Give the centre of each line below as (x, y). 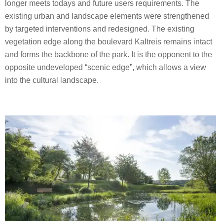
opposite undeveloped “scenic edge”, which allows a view (106, 67)
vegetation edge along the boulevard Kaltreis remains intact (109, 41)
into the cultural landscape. (52, 80)
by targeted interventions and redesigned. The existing (100, 29)
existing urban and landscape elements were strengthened (107, 16)
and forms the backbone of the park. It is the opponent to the (109, 54)
